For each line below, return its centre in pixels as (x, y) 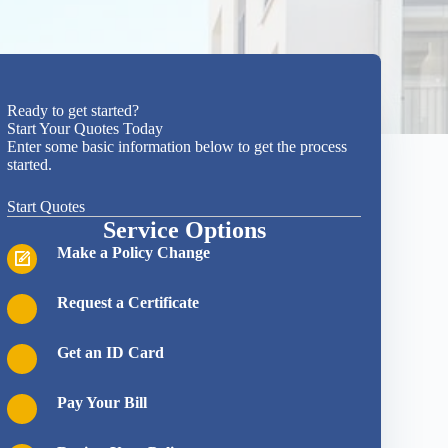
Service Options (184, 230)
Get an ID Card (111, 352)
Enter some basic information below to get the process (177, 146)
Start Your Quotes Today (85, 128)
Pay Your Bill (102, 402)
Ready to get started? (73, 110)
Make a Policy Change (134, 252)
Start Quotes (46, 206)
